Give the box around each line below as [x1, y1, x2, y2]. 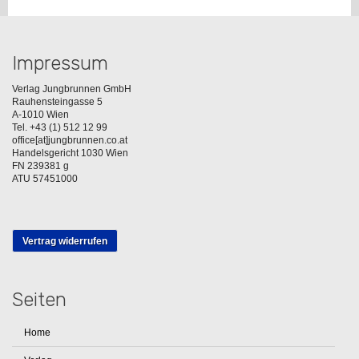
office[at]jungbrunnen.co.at [12, 134, 127, 146]
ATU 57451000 [12, 172, 78, 184]
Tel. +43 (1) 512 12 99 [12, 121, 107, 133]
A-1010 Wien [12, 108, 69, 120]
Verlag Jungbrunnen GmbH [12, 83, 131, 95]
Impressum [12, 51, 108, 75]
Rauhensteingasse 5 [12, 95, 103, 107]
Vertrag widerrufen [22, 235, 107, 247]
